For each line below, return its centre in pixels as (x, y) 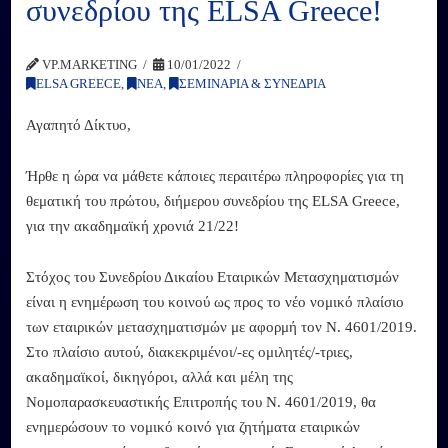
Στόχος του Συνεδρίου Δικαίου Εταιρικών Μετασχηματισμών (213, 277)
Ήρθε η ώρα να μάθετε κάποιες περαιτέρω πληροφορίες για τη (215, 175)
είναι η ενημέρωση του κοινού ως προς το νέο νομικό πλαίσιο (215, 302)
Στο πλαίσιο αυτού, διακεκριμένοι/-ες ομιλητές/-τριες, (190, 352)
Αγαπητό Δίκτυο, (79, 124)
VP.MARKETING (88, 64)
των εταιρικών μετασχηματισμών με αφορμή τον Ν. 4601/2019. (222, 327)
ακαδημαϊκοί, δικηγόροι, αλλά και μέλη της (160, 377)
